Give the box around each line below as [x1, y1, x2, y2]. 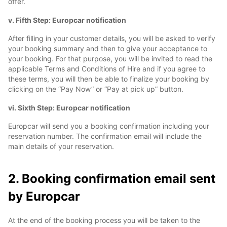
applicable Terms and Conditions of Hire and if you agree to [8, 64, 205, 73]
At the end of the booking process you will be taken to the [8, 216, 200, 224]
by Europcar [8, 189, 80, 204]
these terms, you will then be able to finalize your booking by [8, 74, 209, 83]
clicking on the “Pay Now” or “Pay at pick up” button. [8, 85, 183, 93]
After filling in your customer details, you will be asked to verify [8, 34, 215, 43]
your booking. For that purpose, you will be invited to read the [8, 54, 212, 63]
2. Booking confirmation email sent [8, 171, 215, 186]
